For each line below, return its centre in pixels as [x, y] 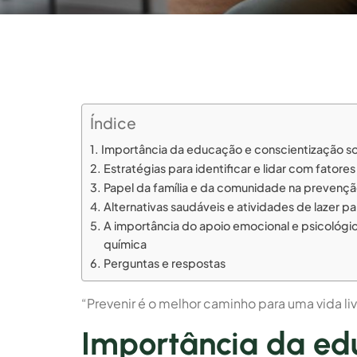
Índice [113, 122]
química [125, 243]
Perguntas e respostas [164, 263]
